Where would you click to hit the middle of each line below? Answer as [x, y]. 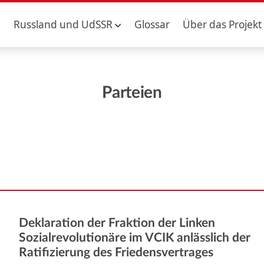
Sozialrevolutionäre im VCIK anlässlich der [135, 237]
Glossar [152, 24]
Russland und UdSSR [63, 24]
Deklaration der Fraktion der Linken [117, 223]
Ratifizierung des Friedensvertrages [116, 252]
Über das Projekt [222, 24]
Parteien [132, 93]
